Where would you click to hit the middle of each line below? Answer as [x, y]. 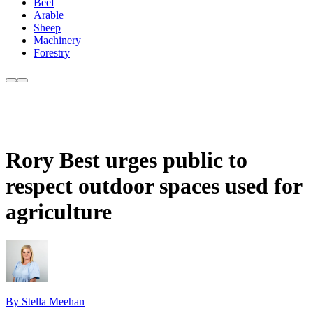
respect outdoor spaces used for [154, 185]
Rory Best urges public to [126, 160]
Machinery [57, 41]
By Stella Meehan [45, 302]
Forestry [52, 53]
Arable [49, 15]
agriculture [59, 211]
